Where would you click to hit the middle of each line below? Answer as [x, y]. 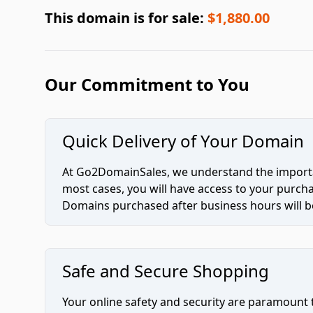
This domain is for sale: [126, 18]
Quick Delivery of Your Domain [183, 141]
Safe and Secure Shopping [166, 271]
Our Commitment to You [147, 84]
